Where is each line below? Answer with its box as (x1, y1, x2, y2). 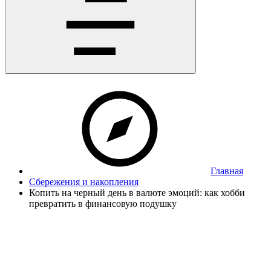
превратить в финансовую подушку (29, 198, 177, 209)
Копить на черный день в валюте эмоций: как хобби (29, 188, 245, 198)
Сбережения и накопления (29, 177, 139, 187)
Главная (211, 166, 243, 176)
